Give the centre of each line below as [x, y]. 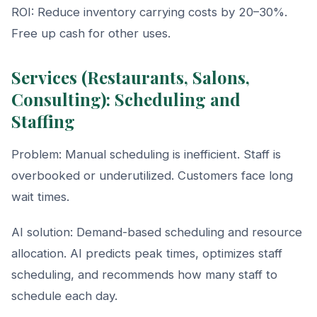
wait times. [40, 196]
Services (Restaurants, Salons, [131, 77]
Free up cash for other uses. [91, 33]
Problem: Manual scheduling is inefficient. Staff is [146, 154]
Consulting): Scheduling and [126, 99]
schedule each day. [64, 295]
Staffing [43, 121]
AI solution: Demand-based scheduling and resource [157, 232]
